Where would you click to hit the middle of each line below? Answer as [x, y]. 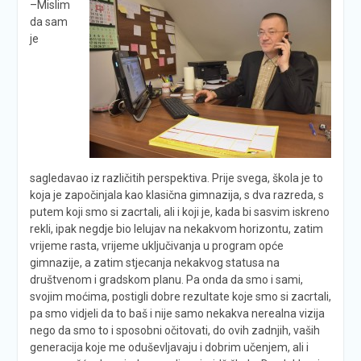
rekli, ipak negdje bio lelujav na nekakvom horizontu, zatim [176, 228]
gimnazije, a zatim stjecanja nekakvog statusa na [154, 262]
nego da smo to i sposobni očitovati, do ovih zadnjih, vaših [174, 330]
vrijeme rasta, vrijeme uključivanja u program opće [156, 245]
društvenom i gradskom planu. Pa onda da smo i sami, [166, 279]
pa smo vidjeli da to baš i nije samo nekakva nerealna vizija [177, 313]
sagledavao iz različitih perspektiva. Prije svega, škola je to [176, 178]
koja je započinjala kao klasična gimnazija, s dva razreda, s [176, 195]
